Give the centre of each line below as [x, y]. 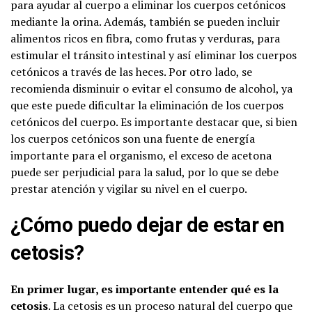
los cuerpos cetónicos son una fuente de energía [133, 138]
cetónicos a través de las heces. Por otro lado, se [131, 71]
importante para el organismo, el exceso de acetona [141, 155]
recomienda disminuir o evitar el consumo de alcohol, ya [151, 88]
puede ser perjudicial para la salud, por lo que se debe [145, 172]
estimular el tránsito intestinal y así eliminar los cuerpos [154, 55]
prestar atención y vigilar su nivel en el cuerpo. [129, 188]
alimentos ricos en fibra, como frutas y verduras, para [145, 38]
